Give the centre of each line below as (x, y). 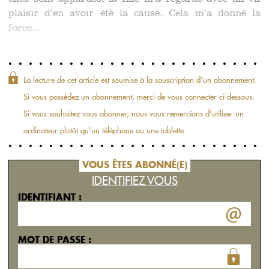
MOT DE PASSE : (55, 240)
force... (25, 28)
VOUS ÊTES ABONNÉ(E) (134, 165)
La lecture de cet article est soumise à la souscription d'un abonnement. (140, 80)
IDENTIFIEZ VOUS (134, 181)
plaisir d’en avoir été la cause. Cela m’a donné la (134, 14)
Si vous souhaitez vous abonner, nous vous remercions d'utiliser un (134, 113)
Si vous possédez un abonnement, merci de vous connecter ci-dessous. (139, 97)
